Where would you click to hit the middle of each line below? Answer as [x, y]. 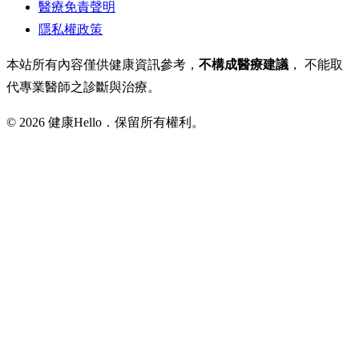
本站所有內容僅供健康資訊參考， [103, 64]
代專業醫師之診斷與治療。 [83, 87]
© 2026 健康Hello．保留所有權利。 [105, 122]
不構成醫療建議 [244, 64]
